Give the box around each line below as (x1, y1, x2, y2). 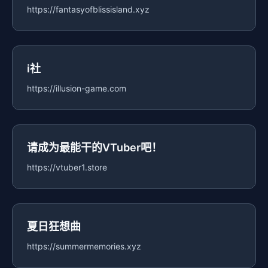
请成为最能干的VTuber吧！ (27, 141, 162, 154)
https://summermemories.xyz (27, 241, 141, 252)
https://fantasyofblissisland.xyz (27, 4, 150, 15)
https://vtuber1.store (27, 162, 107, 173)
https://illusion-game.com (27, 83, 126, 94)
